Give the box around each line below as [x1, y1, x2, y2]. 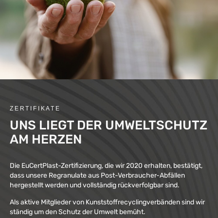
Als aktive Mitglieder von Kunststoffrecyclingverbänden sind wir [10, 198, 205, 206]
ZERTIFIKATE [10, 105, 61, 112]
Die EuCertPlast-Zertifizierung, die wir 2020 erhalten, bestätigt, [10, 161, 202, 170]
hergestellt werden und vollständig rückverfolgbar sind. [10, 181, 180, 189]
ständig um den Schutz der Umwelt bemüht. [10, 207, 145, 216]
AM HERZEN [10, 131, 82, 147]
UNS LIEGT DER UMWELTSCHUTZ [10, 117, 207, 133]
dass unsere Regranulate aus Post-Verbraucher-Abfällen [10, 171, 185, 180]
